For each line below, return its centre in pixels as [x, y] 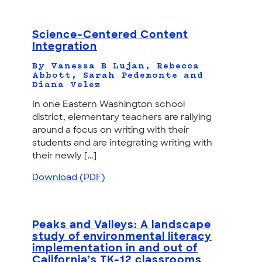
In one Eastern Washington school [108, 105]
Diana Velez [66, 85]
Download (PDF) [69, 178]
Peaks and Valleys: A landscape [122, 225]
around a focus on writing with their [111, 130]
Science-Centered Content [110, 35]
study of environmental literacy [122, 237]
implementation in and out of [115, 249]
